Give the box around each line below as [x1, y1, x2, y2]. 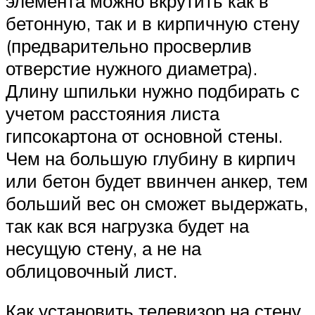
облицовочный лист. [6, 259, 177, 282]
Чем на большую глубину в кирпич [6, 146, 296, 169]
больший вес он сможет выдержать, [6, 191, 308, 214]
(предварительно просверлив [6, 34, 252, 57]
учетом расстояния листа [6, 101, 219, 124]
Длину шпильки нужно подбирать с [6, 79, 300, 102]
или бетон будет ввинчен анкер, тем [6, 169, 308, 192]
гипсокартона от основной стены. [6, 124, 283, 147]
